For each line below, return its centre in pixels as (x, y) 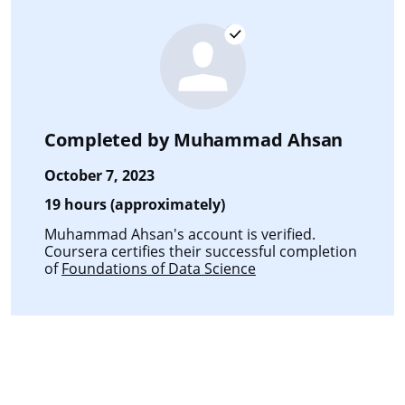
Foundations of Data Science (159, 268)
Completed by (109, 139)
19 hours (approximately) (135, 204)
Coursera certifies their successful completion (201, 251)
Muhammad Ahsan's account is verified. (180, 234)
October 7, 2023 (99, 175)
